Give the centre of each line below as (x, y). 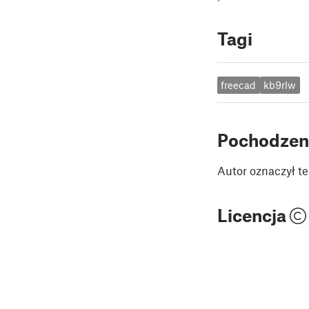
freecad (239, 85)
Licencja (253, 215)
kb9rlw (280, 85)
